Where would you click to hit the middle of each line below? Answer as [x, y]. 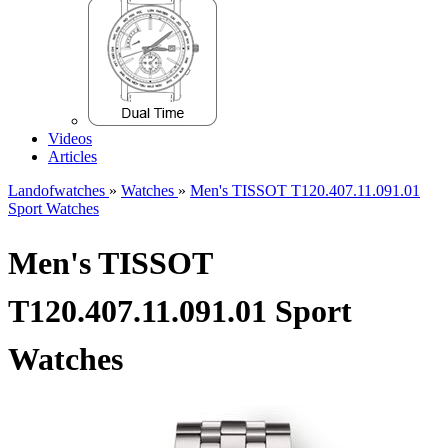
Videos [70, 138]
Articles [72, 156]
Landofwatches [58, 190]
